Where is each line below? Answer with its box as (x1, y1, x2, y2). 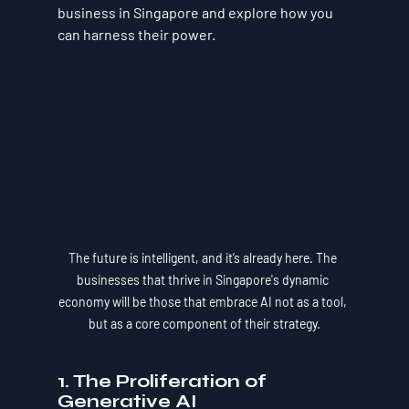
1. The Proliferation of (57, 370, 271, 393)
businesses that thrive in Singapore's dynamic (77, 272, 332, 288)
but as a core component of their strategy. (88, 316, 320, 332)
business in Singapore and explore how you (57, 4, 336, 21)
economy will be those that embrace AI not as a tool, (58, 294, 351, 310)
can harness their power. (57, 26, 215, 43)
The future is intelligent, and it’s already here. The (68, 250, 341, 267)
